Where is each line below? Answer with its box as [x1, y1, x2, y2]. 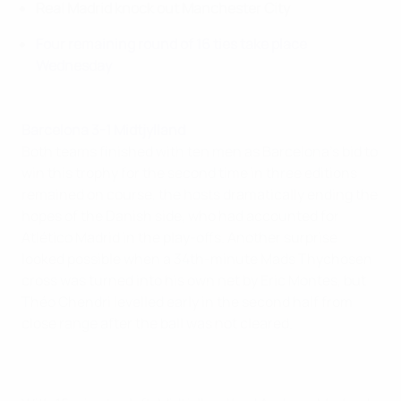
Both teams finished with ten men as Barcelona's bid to [21, 141, 378, 162]
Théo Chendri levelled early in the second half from [21, 292, 353, 312]
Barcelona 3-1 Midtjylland [21, 120, 185, 141]
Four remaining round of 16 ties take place [36, 34, 307, 55]
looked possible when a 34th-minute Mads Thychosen [21, 249, 372, 269]
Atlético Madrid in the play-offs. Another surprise [21, 227, 337, 248]
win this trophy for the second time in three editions [21, 163, 357, 183]
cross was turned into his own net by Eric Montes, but [21, 270, 366, 291]
